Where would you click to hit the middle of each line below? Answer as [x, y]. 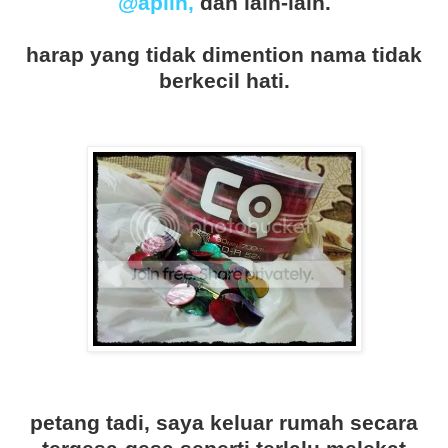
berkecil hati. [224, 81]
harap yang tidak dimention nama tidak [224, 55]
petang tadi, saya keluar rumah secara [224, 423]
